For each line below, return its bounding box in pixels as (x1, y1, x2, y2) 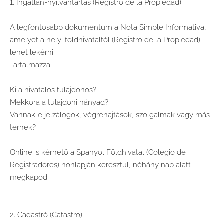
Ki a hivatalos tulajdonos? (10, 85, 96, 94)
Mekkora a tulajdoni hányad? (10, 97, 108, 107)
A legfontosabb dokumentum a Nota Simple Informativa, (10, 22, 206, 32)
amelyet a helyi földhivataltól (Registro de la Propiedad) (10, 35, 200, 44)
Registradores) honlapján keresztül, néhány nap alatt (10, 160, 191, 169)
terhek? (10, 122, 36, 132)
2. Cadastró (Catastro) (10, 210, 82, 219)
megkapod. (10, 172, 49, 182)
